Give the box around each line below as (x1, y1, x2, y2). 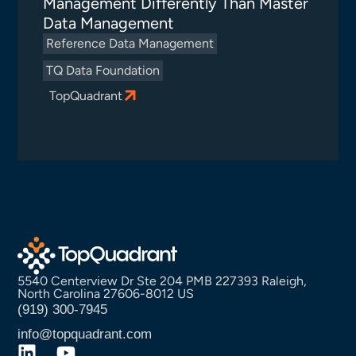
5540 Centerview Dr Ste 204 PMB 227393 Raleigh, (17, 273, 308, 289)
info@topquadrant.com (17, 327, 153, 342)
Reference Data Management (46, 36, 215, 52)
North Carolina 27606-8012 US (17, 286, 195, 302)
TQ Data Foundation (46, 63, 161, 79)
